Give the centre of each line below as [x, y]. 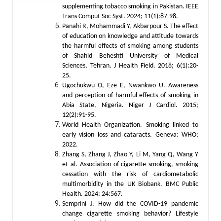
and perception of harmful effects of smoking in [130, 95]
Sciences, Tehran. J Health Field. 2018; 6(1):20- [130, 66]
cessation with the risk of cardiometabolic [130, 174]
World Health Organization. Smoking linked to [130, 125]
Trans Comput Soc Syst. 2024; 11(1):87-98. [120, 16]
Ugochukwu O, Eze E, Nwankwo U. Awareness [130, 85]
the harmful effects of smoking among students [130, 46]
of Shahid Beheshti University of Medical [130, 56]
